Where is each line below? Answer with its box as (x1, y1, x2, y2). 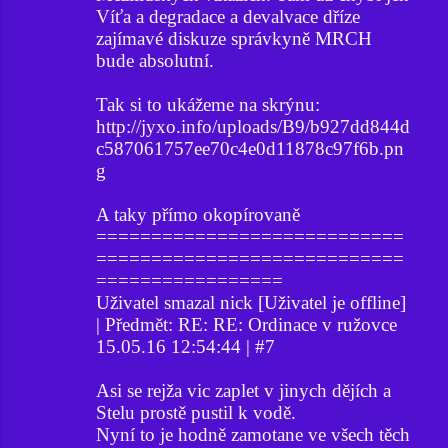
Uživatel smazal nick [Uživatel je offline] (96, 291, 406, 313)
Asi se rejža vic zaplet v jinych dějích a (96, 379, 391, 401)
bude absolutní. (96, 49, 214, 71)
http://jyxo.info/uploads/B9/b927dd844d (96, 115, 410, 137)
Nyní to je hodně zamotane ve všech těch (96, 423, 410, 445)
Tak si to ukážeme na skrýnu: (96, 93, 320, 115)
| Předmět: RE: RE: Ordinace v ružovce (96, 313, 397, 335)
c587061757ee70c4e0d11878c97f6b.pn (96, 137, 404, 159)
